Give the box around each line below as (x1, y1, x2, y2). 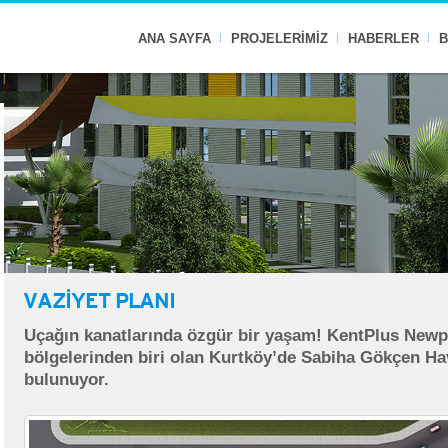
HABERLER (348, 31, 419, 46)
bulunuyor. (24, 370, 109, 389)
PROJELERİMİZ (231, 31, 328, 46)
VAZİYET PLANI (23, 289, 176, 312)
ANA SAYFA (138, 31, 211, 46)
